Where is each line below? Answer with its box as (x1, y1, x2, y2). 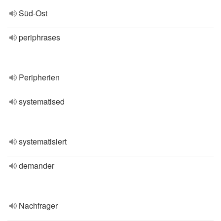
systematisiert (19, 136, 67, 147)
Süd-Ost (19, 7, 47, 19)
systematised (19, 96, 65, 107)
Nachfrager (19, 200, 58, 211)
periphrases (19, 32, 60, 43)
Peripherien (19, 72, 60, 83)
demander (19, 160, 54, 171)
